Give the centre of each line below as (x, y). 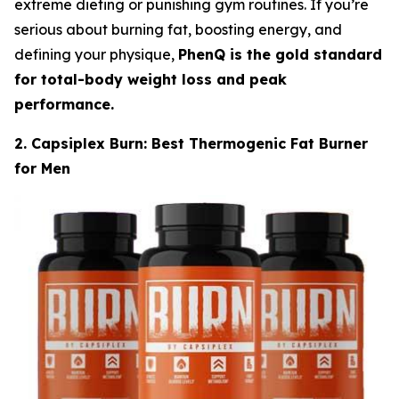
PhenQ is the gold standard (280, 54)
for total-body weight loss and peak (151, 79)
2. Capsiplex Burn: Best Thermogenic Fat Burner (191, 143)
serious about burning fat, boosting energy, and (178, 29)
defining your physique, (96, 54)
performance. (64, 104)
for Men (42, 168)
